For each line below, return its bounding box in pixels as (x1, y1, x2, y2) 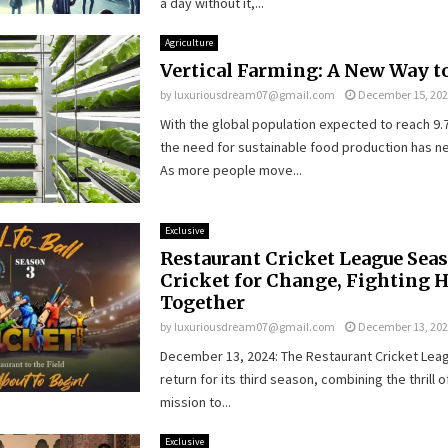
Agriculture (164, 35, 213, 49)
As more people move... (159, 160, 302, 179)
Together (159, 291, 245, 314)
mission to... (159, 393, 231, 411)
